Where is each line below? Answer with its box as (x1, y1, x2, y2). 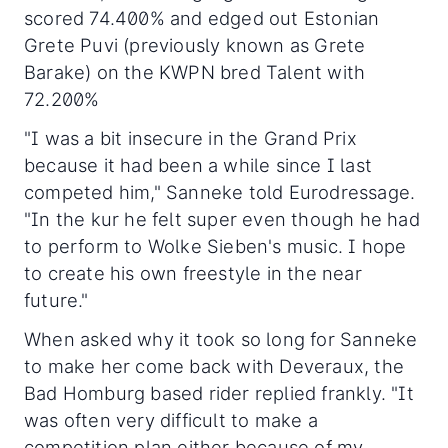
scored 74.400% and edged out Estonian (24, 7, 380, 30)
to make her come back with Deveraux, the (24, 355, 405, 378)
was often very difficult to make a (24, 409, 318, 432)
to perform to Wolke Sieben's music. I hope (24, 235, 407, 258)
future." (24, 289, 89, 312)
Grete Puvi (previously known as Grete (24, 34, 366, 57)
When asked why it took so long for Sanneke (24, 328, 418, 351)
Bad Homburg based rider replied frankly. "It (24, 382, 414, 405)
